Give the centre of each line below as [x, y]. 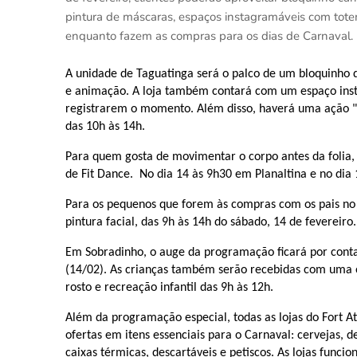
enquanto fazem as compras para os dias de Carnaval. [209, 36]
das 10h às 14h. [105, 127]
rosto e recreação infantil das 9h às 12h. [169, 288]
